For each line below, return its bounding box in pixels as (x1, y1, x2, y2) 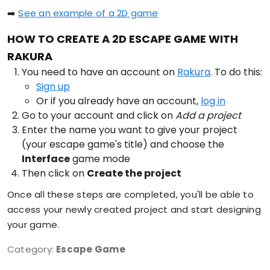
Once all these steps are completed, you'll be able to (7, 188, 254, 201)
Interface (22, 152, 70, 166)
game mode (70, 152, 130, 166)
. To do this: (210, 65, 262, 79)
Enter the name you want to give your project (22, 123, 237, 137)
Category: (7, 243, 57, 256)
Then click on (22, 166, 87, 180)
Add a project (175, 108, 241, 122)
